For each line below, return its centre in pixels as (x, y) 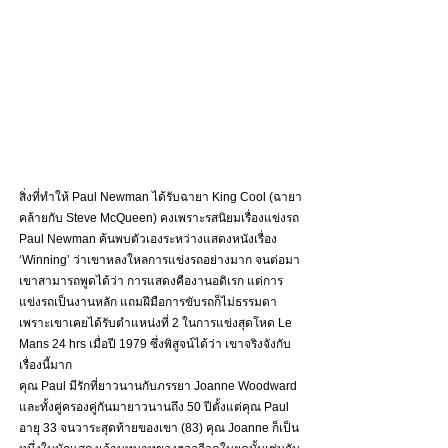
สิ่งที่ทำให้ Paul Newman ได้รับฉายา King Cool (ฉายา (160, 196)
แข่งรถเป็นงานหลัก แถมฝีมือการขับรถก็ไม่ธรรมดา (149, 301)
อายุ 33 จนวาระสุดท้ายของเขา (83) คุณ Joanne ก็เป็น (159, 427)
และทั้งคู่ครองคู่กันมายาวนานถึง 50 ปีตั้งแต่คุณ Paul (155, 406)
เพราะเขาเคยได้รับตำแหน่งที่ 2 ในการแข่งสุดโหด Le (157, 322)
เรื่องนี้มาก (47, 364)
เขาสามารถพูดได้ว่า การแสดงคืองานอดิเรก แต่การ (151, 280)
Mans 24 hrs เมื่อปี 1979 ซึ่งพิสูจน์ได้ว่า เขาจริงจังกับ (155, 343)
